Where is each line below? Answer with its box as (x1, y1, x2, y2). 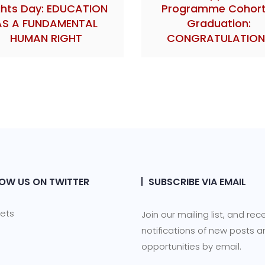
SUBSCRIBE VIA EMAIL (148, 174, 246, 189)
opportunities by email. (141, 240, 241, 253)
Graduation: (187, 15, 251, 31)
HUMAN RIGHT (9, 30, 82, 46)
